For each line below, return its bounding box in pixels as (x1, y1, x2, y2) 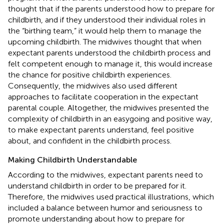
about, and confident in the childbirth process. (8, 135, 171, 145)
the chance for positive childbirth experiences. (8, 69, 171, 79)
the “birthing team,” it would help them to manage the (8, 25, 201, 35)
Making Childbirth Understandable (8, 154, 137, 164)
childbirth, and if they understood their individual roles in (8, 14, 205, 24)
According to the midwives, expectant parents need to (8, 169, 203, 179)
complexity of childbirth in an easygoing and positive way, (8, 113, 212, 123)
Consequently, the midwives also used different (8, 80, 177, 90)
